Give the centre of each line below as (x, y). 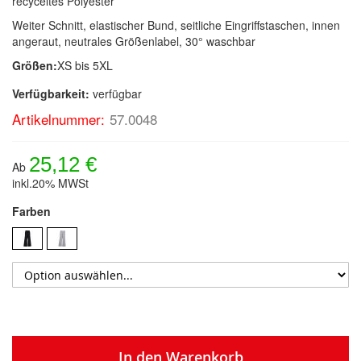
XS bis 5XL (85, 66)
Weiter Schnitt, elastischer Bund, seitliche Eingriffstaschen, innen (176, 25)
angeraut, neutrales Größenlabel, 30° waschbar (134, 41)
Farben (31, 212)
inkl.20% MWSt (50, 183)
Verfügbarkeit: (51, 94)
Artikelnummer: (58, 119)
